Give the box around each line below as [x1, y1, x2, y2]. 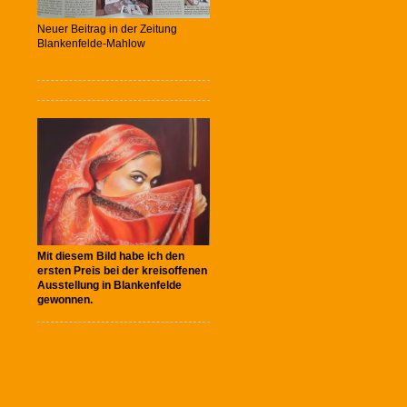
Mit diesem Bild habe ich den [37, 249, 184, 263]
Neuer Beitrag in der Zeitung [37, 22, 177, 35]
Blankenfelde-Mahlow [37, 36, 145, 50]
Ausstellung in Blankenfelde [37, 278, 182, 292]
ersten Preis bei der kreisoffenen [37, 263, 207, 277]
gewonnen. [37, 293, 93, 306]
